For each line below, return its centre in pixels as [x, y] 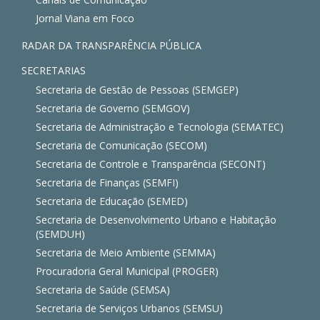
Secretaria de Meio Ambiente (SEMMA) [126, 253]
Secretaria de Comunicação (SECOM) [121, 146]
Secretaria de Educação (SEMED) [112, 201]
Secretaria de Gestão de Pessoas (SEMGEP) [137, 90]
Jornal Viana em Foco [85, 19]
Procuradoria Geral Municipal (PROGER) [127, 271]
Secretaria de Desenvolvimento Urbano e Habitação [156, 220]
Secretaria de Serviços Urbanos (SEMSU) [129, 309]
